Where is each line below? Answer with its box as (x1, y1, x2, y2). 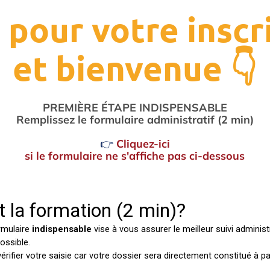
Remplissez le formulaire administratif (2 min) (16, 113, 254, 127)
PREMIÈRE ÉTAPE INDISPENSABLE (42, 101, 227, 115)
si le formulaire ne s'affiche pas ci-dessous (25, 149, 245, 163)
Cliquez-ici (116, 137, 170, 151)
